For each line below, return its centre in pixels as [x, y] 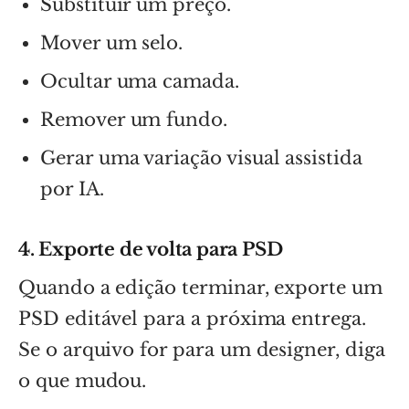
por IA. [72, 189]
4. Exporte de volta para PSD [151, 249]
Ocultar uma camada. [140, 81]
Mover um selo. [112, 42]
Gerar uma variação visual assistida [201, 157]
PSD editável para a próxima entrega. [192, 318]
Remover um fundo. [134, 119]
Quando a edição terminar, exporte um [200, 287]
